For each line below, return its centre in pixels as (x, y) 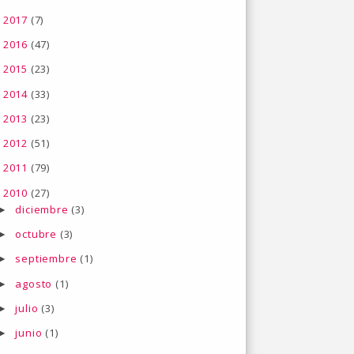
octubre (38, 234)
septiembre (48, 259)
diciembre (43, 209)
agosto (35, 283)
